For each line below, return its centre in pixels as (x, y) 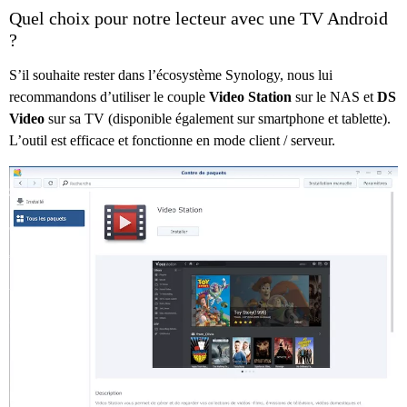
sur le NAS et (334, 96)
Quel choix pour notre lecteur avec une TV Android (199, 18)
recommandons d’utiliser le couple (109, 96)
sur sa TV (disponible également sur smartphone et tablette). (218, 118)
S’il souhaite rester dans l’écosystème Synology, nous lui (171, 74)
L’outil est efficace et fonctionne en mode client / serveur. (172, 140)
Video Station (250, 96)
